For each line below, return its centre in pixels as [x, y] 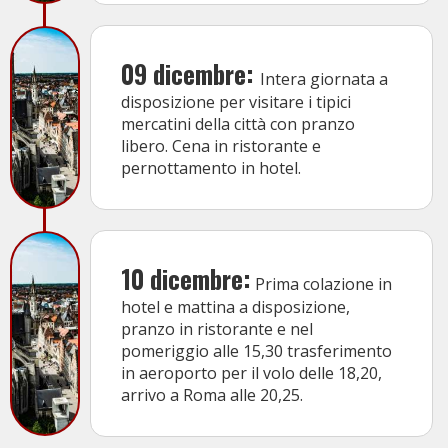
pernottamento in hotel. [211, 168]
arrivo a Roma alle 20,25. [212, 395]
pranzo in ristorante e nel [217, 329]
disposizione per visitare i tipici [236, 102]
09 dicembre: [190, 74]
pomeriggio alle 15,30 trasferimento [256, 351]
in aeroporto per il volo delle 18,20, [251, 373]
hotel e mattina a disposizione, [235, 307]
